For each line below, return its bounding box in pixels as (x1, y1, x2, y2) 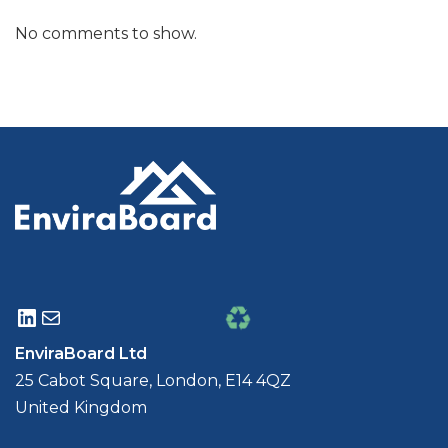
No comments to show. (15, 24, 197, 44)
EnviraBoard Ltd (15, 344, 147, 363)
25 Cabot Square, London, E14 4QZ (15, 371, 291, 390)
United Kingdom (15, 398, 147, 417)
